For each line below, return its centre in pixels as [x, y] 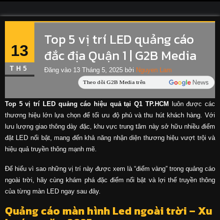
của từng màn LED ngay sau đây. [53, 191]
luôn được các [192, 104]
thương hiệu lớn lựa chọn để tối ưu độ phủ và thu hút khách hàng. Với [110, 115]
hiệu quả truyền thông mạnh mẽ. [51, 149]
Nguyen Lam [154, 70]
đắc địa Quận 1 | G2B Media [120, 55]
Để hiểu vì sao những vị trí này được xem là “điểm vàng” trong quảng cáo [110, 168]
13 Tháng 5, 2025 [98, 70]
